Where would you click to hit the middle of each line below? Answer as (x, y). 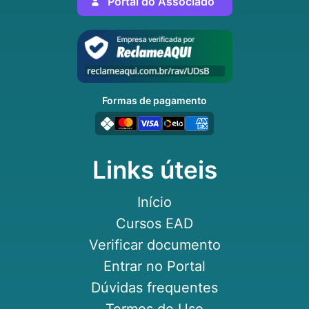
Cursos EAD (154, 224)
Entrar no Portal (154, 267)
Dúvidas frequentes (154, 288)
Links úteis (154, 170)
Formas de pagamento (154, 101)
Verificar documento (154, 245)
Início (154, 202)
